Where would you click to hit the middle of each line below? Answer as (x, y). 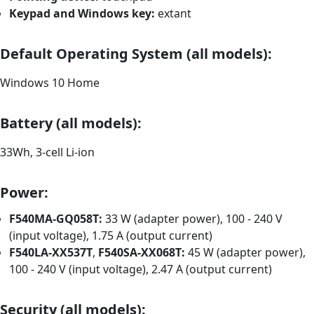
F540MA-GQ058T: (56, 219)
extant (173, 14)
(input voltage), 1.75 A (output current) (111, 236)
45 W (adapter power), (246, 253)
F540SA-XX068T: (142, 253)
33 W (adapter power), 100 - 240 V (193, 219)
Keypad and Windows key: (82, 14)
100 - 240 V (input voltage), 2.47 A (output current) (141, 269)
